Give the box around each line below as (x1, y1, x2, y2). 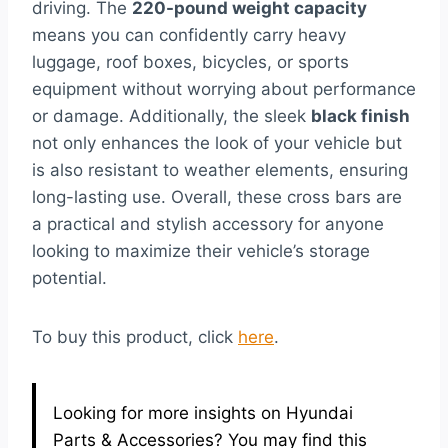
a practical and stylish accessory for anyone (32, 213, 384, 234)
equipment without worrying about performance (32, 78, 416, 99)
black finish (311, 105, 410, 126)
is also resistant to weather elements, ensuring (32, 159, 408, 180)
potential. (32, 267, 107, 288)
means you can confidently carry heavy (32, 24, 346, 45)
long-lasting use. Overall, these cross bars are (32, 186, 402, 207)
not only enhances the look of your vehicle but (32, 132, 402, 153)
